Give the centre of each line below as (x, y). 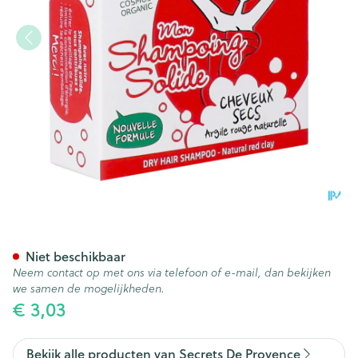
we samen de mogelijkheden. (89, 288)
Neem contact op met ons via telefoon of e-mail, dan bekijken (172, 272)
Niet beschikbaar (76, 256)
